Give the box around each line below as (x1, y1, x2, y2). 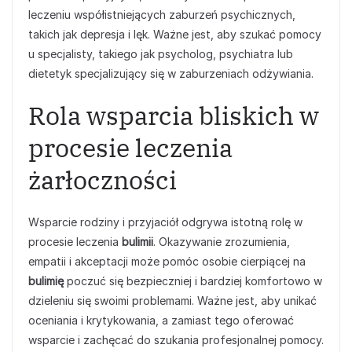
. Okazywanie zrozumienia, (153, 235, 290, 248)
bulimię (28, 274, 64, 288)
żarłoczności (28, 163, 177, 196)
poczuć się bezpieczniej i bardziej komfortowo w (64, 274, 322, 288)
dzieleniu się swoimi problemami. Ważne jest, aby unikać (28, 294, 317, 307)
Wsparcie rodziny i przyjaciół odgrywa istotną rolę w (28, 215, 302, 229)
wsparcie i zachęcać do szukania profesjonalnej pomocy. (28, 333, 324, 346)
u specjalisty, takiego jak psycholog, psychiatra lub (28, 47, 293, 60)
